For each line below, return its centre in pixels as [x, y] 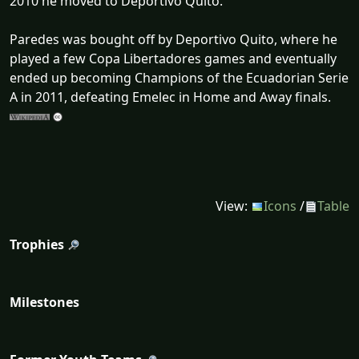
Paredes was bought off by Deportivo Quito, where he [173, 39]
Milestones [44, 302]
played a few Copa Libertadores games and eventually [173, 58]
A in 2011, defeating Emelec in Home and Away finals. [170, 97]
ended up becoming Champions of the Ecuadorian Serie [179, 77]
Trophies [37, 244]
